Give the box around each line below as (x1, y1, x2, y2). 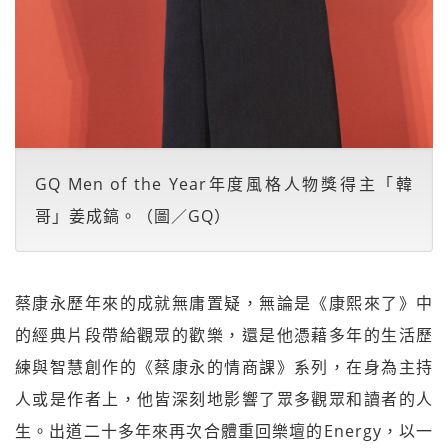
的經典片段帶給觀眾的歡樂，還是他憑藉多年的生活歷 (15, 324, 433, 346)
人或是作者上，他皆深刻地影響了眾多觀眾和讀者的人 (15, 388, 433, 410)
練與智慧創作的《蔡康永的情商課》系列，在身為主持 (15, 356, 433, 378)
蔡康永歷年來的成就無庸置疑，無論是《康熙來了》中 (15, 292, 433, 314)
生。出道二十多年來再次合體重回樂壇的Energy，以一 (15, 420, 433, 442)
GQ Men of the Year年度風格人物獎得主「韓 (35, 173, 413, 195)
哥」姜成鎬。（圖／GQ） (35, 205, 231, 227)
